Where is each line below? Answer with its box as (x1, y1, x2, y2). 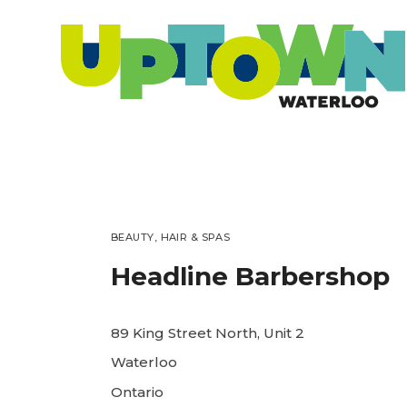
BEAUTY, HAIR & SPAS (111, 230, 231, 243)
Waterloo (111, 353, 177, 372)
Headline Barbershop (111, 260, 390, 292)
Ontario (111, 382, 164, 401)
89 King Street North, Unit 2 (111, 323, 304, 342)
